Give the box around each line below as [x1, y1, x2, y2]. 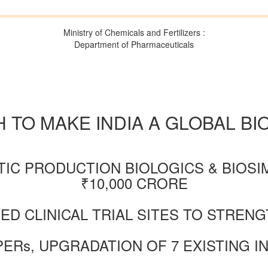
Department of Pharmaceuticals [74, 38, 194, 50]
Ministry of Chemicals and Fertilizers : [63, 26, 205, 38]
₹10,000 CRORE [80, 172, 188, 194]
